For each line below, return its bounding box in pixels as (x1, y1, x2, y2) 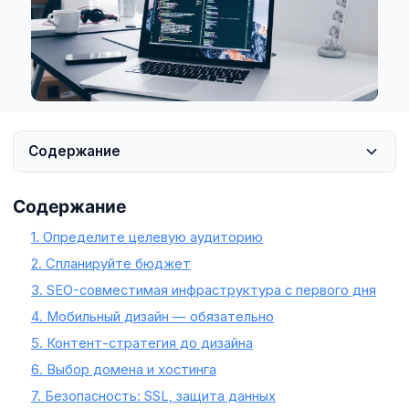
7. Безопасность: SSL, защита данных (31, 387, 276, 404)
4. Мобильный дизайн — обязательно (31, 308, 274, 325)
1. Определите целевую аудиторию (31, 228, 263, 246)
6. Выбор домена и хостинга (31, 361, 216, 378)
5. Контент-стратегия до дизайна (31, 334, 253, 351)
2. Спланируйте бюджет (31, 255, 191, 272)
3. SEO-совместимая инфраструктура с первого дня (31, 281, 376, 299)
